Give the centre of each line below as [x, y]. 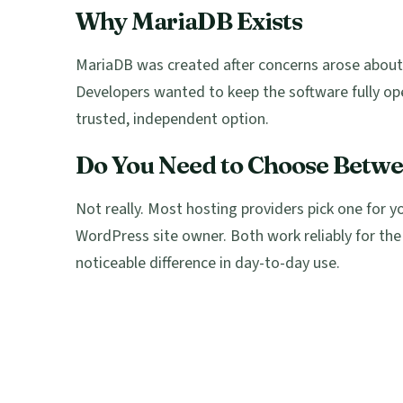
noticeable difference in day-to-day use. [208, 263]
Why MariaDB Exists [189, 21]
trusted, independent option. [172, 119]
